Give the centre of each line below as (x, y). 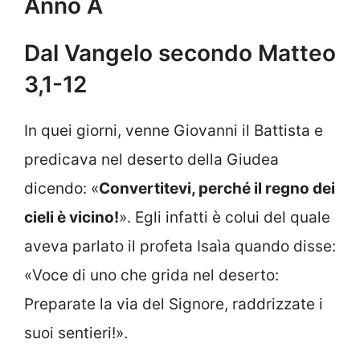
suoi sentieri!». (76, 333)
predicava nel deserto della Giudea (151, 159)
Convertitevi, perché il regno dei (217, 188)
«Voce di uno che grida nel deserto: (151, 275)
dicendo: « (61, 188)
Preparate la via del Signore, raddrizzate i (174, 304)
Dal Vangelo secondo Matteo (180, 53)
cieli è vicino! (72, 217)
